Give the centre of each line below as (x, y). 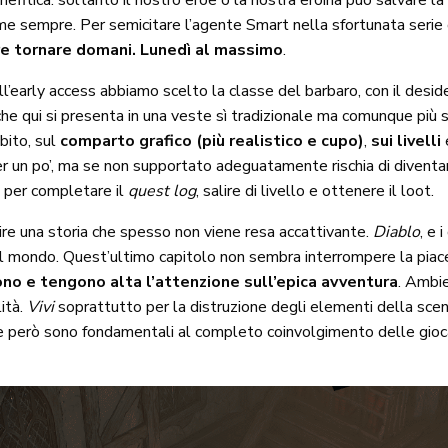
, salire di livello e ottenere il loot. (315, 191)
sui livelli (404, 141)
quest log (162, 191)
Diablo (397, 232)
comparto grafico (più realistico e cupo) (212, 141)
